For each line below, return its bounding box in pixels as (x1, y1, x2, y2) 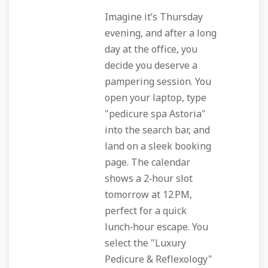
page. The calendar (105, 156, 190, 170)
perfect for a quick (105, 204, 187, 218)
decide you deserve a (105, 59, 197, 73)
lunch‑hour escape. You (105, 220, 208, 234)
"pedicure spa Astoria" (105, 107, 206, 121)
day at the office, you (105, 42, 197, 57)
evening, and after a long (105, 26, 217, 41)
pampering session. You (105, 75, 211, 89)
